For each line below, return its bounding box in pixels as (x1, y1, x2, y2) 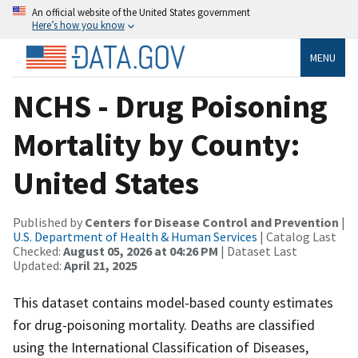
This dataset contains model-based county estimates (13, 292, 333, 312)
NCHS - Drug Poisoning (13, 86, 328, 126)
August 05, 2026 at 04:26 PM (63, 242, 218, 259)
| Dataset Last (218, 242, 297, 259)
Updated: (13, 257, 64, 273)
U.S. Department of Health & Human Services (13, 228, 257, 245)
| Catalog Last (257, 228, 336, 245)
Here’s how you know (32, 18, 125, 31)
